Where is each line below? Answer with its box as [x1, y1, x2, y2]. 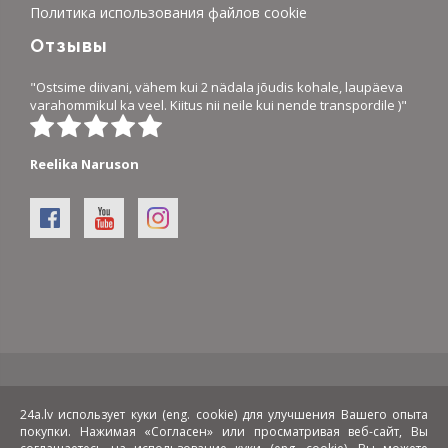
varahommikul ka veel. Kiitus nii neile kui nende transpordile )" [30, 96, 407, 115]
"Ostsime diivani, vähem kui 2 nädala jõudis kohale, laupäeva [30, 78, 403, 97]
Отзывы [30, 35, 108, 57]
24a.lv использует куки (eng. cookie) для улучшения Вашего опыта [20, 405, 428, 423]
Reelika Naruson [30, 155, 139, 174]
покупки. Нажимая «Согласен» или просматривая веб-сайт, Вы [20, 422, 428, 440]
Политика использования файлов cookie [30, 2, 307, 22]
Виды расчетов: [20, 398, 112, 416]
